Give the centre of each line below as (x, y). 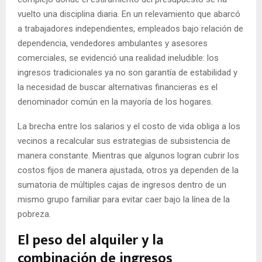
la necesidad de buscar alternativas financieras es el (118, 87)
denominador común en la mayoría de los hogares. (115, 102)
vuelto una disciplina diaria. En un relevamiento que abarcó (129, 14)
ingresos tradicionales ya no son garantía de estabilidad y (127, 73)
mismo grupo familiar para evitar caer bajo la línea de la (124, 200)
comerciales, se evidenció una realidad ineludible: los (118, 58)
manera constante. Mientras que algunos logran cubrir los (128, 156)
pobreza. (34, 214)
